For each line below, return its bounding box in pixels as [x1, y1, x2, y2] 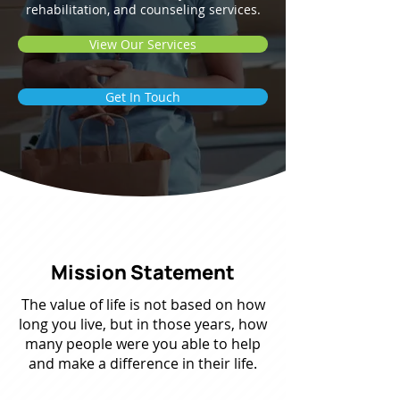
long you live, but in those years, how [19, 314, 267, 334]
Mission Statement [51, 259, 235, 286]
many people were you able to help [25, 334, 261, 354]
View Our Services [89, 36, 196, 53]
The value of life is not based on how [21, 295, 265, 314]
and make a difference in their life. [29, 354, 257, 373]
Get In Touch [105, 88, 180, 105]
